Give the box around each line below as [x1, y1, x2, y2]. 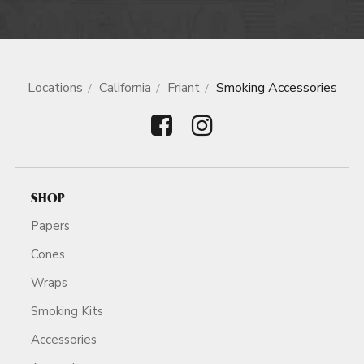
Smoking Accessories [215, 79, 337, 97]
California [98, 79, 151, 97]
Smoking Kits [31, 302, 103, 319]
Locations [27, 79, 83, 97]
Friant [167, 79, 200, 97]
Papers [31, 217, 70, 234]
